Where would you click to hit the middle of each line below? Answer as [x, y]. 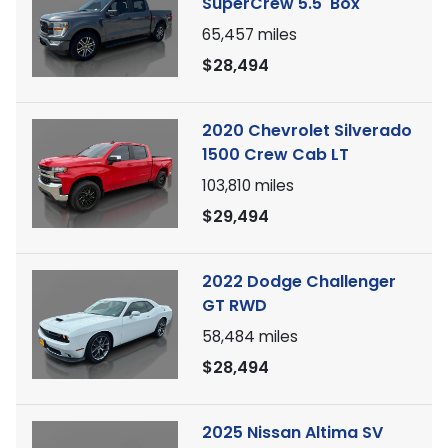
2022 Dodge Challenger [299, 281]
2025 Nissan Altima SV [292, 432]
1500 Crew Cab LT [275, 154]
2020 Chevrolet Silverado [307, 130]
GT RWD [234, 305]
